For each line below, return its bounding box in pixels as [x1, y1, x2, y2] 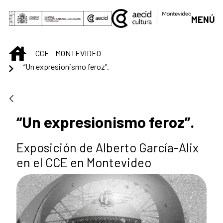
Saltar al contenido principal [4, 5, 111, 16]
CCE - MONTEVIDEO [35, 48, 101, 58]
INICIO [26, 46, 46, 56]
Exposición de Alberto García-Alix [16, 139, 199, 155]
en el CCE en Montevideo [16, 154, 151, 170]
